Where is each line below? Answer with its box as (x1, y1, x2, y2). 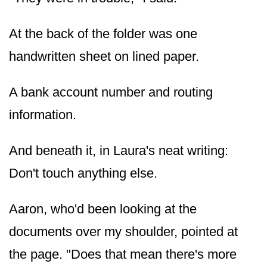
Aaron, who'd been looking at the (9, 201, 197, 216)
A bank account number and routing (9, 84, 213, 100)
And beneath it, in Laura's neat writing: (9, 142, 228, 158)
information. (9, 107, 76, 122)
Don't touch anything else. (9, 165, 157, 181)
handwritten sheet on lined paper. (9, 48, 199, 64)
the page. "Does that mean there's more (9, 246, 237, 262)
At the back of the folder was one (9, 26, 197, 41)
